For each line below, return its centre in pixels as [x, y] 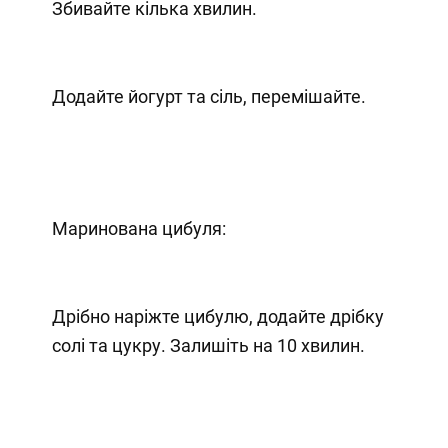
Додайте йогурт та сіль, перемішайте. [208, 96]
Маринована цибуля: [138, 228]
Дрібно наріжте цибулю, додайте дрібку [217, 316]
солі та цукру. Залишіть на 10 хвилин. [208, 345]
